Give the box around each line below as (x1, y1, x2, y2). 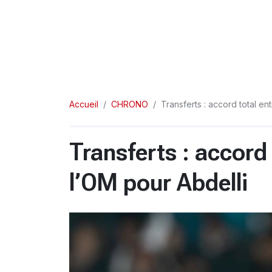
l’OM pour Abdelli (69, 168, 248, 197)
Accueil (69, 99, 98, 109)
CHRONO (111, 99, 148, 109)
